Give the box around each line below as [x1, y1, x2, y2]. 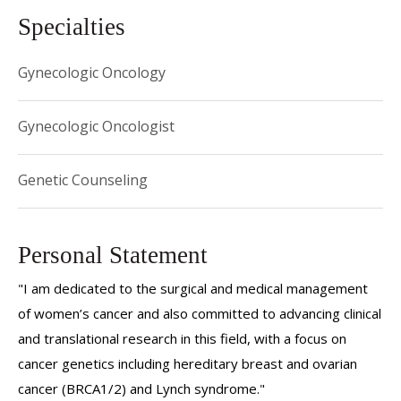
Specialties [18, 13, 125, 40]
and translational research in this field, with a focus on [18, 329, 346, 347]
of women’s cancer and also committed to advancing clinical [18, 304, 381, 322]
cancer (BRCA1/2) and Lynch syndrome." [18, 380, 265, 397]
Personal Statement [18, 242, 208, 269]
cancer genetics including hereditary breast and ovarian [18, 354, 357, 372]
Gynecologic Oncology [18, 63, 166, 82]
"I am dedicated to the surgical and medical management [18, 279, 368, 297]
